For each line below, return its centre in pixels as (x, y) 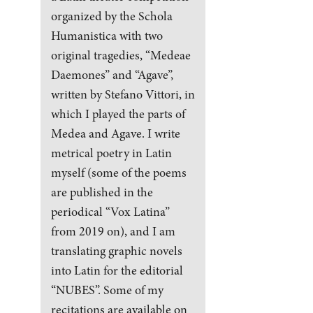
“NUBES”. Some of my (107, 290)
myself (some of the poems (118, 172)
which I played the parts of (118, 114)
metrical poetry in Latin (111, 153)
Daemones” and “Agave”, (112, 74)
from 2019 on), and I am (113, 231)
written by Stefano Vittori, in (123, 94)
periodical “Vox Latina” (110, 211)
